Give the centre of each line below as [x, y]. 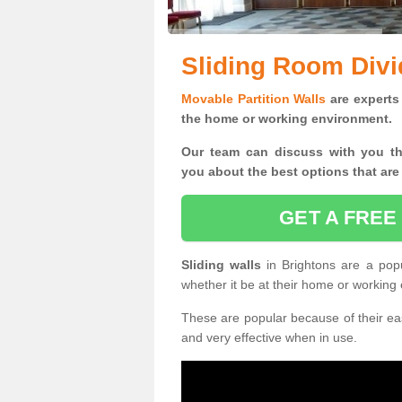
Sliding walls [224, 265]
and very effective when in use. [269, 337]
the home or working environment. [287, 118]
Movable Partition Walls [254, 99]
